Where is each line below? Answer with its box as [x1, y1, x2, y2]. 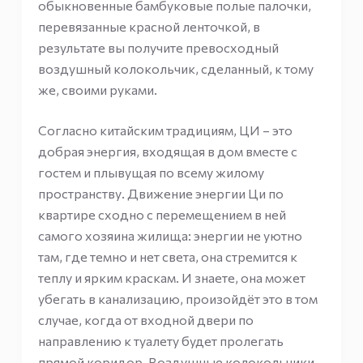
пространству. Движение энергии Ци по [37, 186, 284, 201]
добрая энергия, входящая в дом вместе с [37, 143, 297, 159]
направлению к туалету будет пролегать [37, 333, 284, 348]
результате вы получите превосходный [37, 40, 279, 55]
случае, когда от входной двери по [37, 312, 254, 327]
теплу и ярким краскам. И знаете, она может [37, 270, 305, 285]
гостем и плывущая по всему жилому [37, 164, 264, 180]
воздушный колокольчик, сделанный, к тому [37, 61, 314, 76]
